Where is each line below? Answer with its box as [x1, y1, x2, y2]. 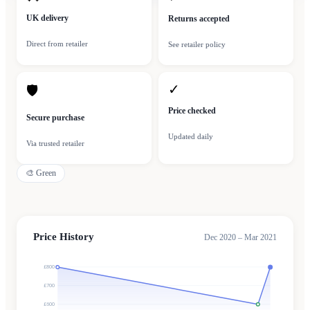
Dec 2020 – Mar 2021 [204, 232, 277, 243]
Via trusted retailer [26, 139, 84, 148]
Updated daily [168, 132, 213, 141]
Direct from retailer [26, 39, 88, 48]
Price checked [168, 106, 216, 116]
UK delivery [26, 13, 69, 24]
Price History [33, 231, 94, 243]
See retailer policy [168, 40, 226, 49]
